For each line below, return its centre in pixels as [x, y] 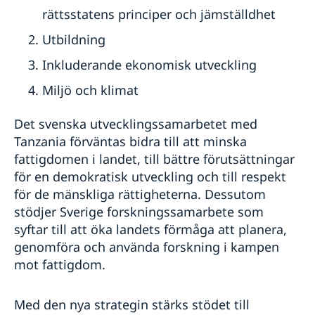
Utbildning [74, 39]
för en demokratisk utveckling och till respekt [150, 176]
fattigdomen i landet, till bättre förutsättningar [154, 159]
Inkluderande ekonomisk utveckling [149, 64]
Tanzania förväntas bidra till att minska [130, 141]
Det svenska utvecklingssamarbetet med [136, 123]
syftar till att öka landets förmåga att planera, [150, 229]
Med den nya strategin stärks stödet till [132, 304]
